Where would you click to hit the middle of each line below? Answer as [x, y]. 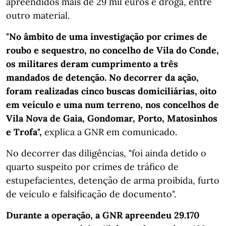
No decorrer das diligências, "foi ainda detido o [106, 153]
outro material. [38, 15]
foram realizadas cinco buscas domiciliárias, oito [111, 91]
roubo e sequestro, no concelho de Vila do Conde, [112, 50]
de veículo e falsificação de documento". [91, 194]
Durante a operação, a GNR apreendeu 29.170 [103, 215]
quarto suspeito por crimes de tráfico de [92, 166]
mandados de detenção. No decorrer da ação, [102, 77]
